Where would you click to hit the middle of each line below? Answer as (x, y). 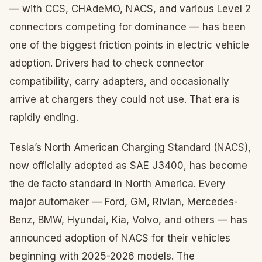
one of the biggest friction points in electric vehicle (129, 45)
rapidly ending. (44, 118)
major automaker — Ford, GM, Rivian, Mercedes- (124, 202)
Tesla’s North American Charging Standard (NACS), (130, 147)
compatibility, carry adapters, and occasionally (119, 81)
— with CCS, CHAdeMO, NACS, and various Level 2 (130, 9)
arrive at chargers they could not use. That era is (125, 99)
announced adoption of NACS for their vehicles (120, 238)
